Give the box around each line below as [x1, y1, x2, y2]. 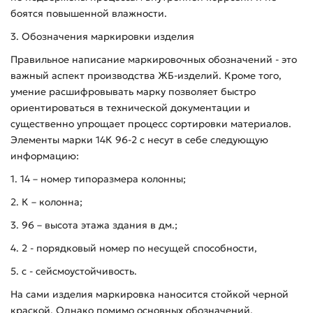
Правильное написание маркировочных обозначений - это [10, 52, 297, 66]
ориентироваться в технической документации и [10, 101, 250, 114]
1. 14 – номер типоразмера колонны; [10, 172, 186, 185]
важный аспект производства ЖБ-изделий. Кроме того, [10, 68, 282, 82]
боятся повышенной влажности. [10, 6, 167, 20]
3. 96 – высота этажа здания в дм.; [10, 218, 177, 231]
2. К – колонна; [10, 195, 82, 208]
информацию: [10, 149, 79, 162]
